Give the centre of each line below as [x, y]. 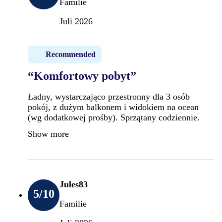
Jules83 [74, 184]
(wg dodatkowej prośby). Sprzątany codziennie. [114, 117]
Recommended [71, 54]
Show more [48, 134]
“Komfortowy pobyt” [82, 76]
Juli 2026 [76, 21]
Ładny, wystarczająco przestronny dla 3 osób [109, 96]
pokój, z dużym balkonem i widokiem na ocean [113, 107]
